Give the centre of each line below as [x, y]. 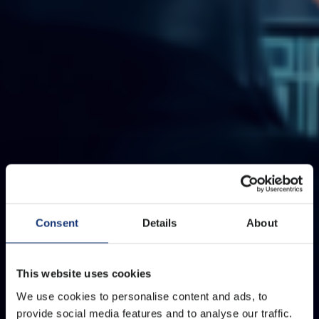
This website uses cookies [84, 273]
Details [159, 223]
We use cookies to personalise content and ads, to [142, 296]
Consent [57, 223]
